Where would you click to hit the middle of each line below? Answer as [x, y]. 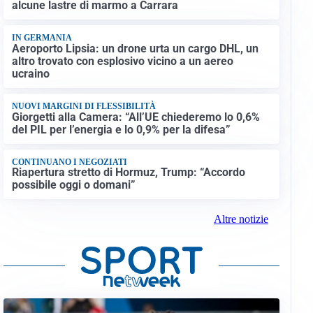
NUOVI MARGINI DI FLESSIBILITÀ [83, 107]
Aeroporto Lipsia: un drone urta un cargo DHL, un [135, 48]
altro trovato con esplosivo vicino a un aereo [122, 61]
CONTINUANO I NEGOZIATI [69, 162]
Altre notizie [241, 219]
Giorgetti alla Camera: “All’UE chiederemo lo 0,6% [136, 117]
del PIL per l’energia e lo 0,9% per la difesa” [121, 129]
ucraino [30, 73]
